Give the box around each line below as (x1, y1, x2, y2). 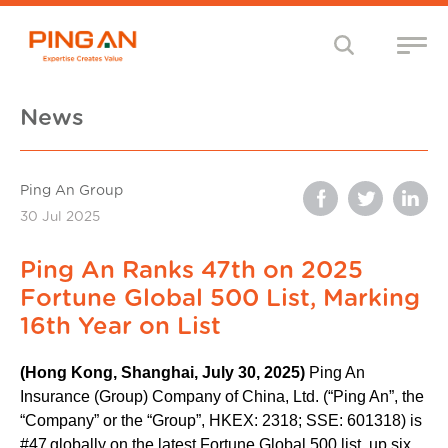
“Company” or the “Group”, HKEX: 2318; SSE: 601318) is (20, 411, 422, 429)
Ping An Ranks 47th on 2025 (20, 258, 363, 283)
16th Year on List (20, 314, 221, 339)
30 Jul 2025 (20, 209, 100, 224)
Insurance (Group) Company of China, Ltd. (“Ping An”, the (20, 387, 424, 405)
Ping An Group (20, 183, 123, 198)
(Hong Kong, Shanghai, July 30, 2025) (20, 363, 309, 381)
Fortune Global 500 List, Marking (20, 286, 420, 311)
